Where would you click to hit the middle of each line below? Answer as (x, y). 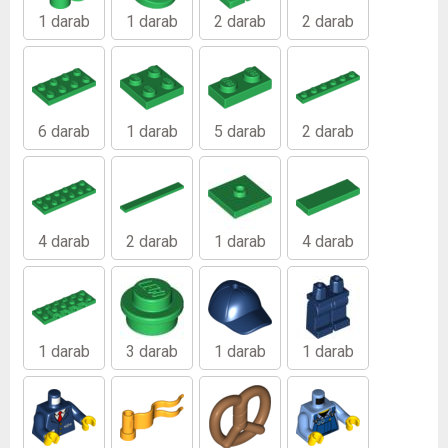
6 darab (64, 131)
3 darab (152, 351)
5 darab (240, 131)
